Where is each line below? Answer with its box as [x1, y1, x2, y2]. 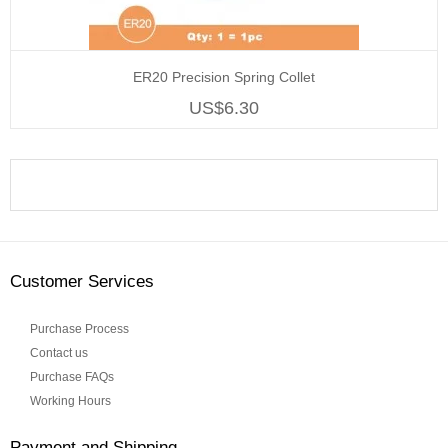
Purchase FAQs [30, 370, 114, 385]
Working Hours [30, 394, 111, 409]
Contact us [30, 346, 88, 361]
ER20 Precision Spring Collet [133, 69, 315, 86]
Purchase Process [30, 322, 129, 337]
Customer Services [10, 272, 154, 292]
